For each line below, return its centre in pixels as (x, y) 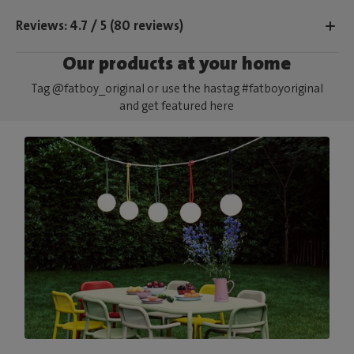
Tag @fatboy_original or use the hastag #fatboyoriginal (177, 88)
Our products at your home (177, 63)
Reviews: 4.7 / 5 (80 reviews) (100, 26)
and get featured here (177, 105)
